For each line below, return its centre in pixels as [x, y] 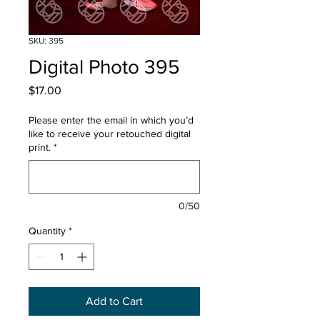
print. [40, 147]
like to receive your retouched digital [110, 134]
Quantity [47, 231]
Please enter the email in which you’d [111, 120]
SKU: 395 [46, 41]
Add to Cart [114, 301]
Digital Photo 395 [104, 67]
